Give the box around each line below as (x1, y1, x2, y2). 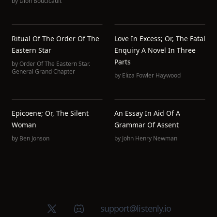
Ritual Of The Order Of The (12, 34, 99, 43)
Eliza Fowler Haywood (122, 71, 181, 79)
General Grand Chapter (12, 67, 75, 76)
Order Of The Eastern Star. (19, 60, 90, 68)
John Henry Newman (122, 134, 177, 142)
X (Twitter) (45, 202, 82, 214)
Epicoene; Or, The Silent (12, 108, 89, 118)
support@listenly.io (100, 202, 171, 214)
